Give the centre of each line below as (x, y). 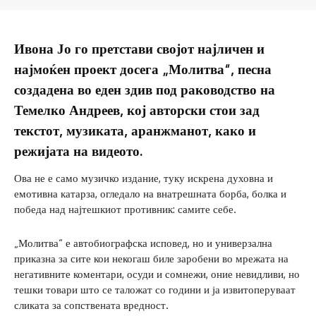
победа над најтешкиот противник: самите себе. (125, 209)
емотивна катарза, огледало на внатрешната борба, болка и (150, 194)
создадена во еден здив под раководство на (145, 89)
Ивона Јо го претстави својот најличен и (139, 48)
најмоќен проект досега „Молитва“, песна (143, 69)
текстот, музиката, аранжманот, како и (135, 130)
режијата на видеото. (78, 151)
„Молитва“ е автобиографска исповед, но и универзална (143, 243)
